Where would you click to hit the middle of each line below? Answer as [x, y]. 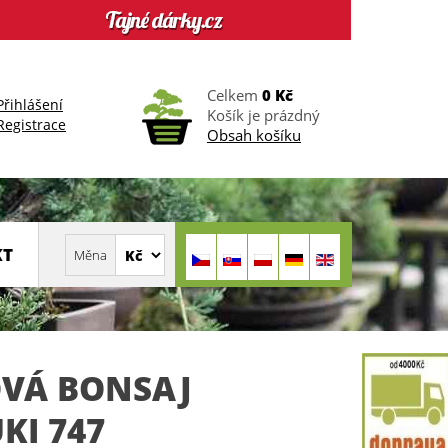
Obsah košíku [254, 135]
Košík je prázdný [263, 115]
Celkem [234, 95]
